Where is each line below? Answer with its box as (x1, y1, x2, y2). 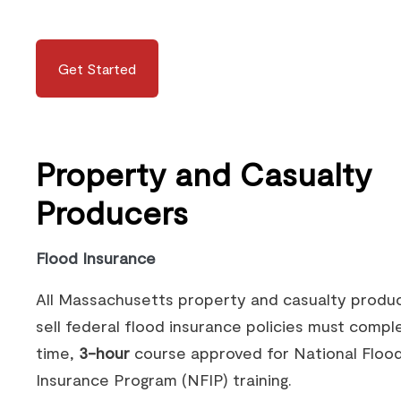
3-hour (79, 343, 130, 363)
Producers (36, 192, 188, 231)
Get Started (58, 60, 136, 77)
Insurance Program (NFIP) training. (36, 370, 292, 389)
